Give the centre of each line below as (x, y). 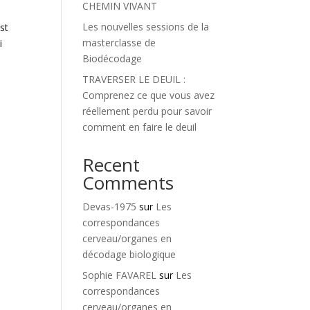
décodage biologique (129, 254)
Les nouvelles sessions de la (146, 27)
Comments (128, 183)
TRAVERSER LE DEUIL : (134, 79)
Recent (111, 165)
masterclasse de (119, 43)
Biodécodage (112, 58)
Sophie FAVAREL (120, 275)
